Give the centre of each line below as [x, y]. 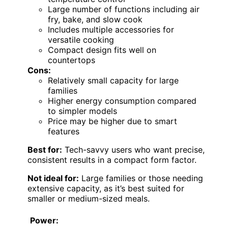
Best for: [45, 149]
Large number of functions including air [124, 9]
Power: [44, 220]
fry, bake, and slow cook [95, 19]
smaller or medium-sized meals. [89, 198]
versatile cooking [81, 39]
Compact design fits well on [102, 50]
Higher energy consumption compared [122, 101]
